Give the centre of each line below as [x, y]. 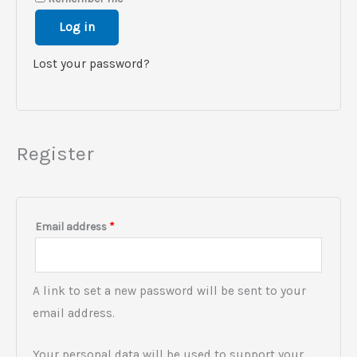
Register [55, 154]
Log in [77, 27]
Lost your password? [91, 63]
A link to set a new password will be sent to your [169, 290]
